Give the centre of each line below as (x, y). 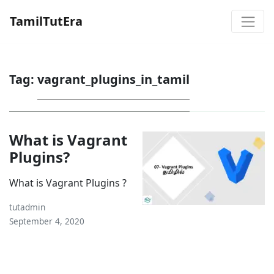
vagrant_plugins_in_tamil (113, 79)
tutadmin (27, 207)
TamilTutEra (46, 21)
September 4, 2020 (47, 221)
